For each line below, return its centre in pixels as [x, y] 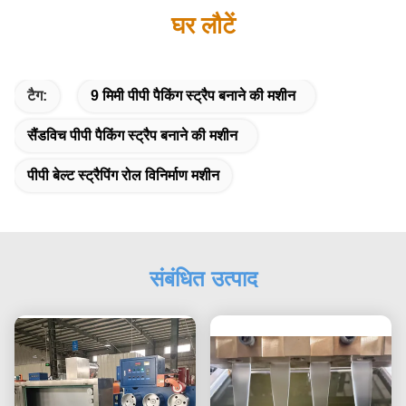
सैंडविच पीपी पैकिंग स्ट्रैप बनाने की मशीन [132, 135]
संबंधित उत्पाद [203, 278]
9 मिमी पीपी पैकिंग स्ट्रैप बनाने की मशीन [193, 95]
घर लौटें [203, 25]
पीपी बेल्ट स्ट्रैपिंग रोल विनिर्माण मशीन [123, 175]
